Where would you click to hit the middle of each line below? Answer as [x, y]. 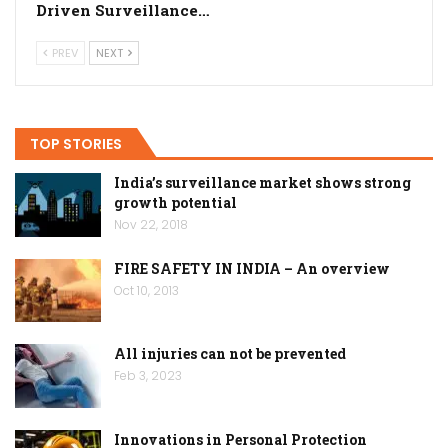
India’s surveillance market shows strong [262, 183]
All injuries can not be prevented [230, 354]
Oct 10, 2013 [146, 290]
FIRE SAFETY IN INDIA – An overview [252, 268]
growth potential [175, 203]
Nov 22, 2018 [151, 225]
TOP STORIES [76, 143]
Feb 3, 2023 [148, 376]
